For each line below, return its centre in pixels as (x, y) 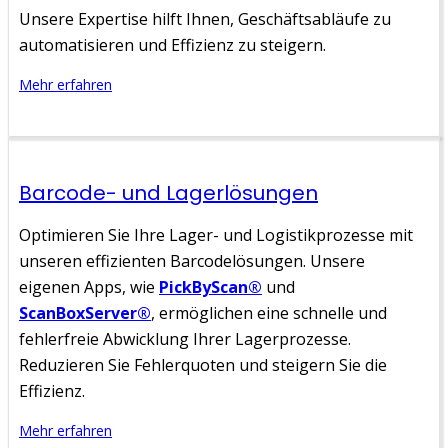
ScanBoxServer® (85, 312)
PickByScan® (210, 286)
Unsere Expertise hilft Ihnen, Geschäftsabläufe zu (205, 18)
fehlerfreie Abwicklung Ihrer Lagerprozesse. (185, 338)
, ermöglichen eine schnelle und (269, 312)
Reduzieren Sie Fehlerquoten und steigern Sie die (203, 364)
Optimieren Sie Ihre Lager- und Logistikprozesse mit (216, 234)
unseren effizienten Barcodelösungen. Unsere (192, 260)
